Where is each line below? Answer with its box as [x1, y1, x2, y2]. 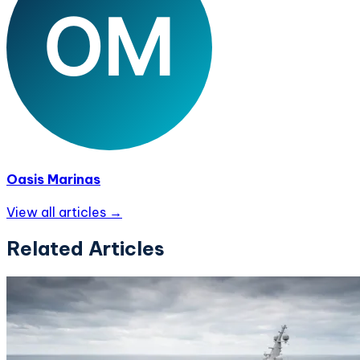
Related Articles [6, 235, 165, 260]
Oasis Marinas [6, 170, 100, 187]
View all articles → [6, 204, 122, 220]
